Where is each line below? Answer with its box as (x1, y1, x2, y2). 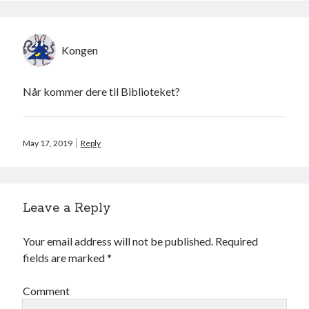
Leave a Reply (23, 200, 112, 217)
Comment (23, 284, 70, 298)
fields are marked (23, 251, 108, 265)
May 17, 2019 (23, 138, 73, 149)
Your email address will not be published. (23, 235, 214, 248)
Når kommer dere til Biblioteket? (23, 85, 181, 99)
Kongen (61, 43, 99, 57)
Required (215, 235, 259, 248)
